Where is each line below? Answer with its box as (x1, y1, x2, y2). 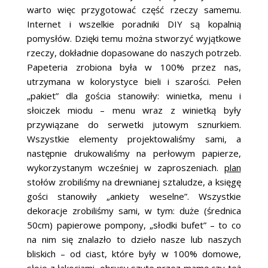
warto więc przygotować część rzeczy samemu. (27, 4, 241, 16)
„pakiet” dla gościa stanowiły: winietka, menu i (27, 90, 241, 102)
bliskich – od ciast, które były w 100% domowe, (27, 248, 241, 260)
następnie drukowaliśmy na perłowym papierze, (27, 147, 241, 160)
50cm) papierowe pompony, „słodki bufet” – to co (27, 219, 241, 232)
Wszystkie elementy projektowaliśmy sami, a (27, 133, 241, 145)
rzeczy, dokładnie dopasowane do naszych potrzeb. (27, 47, 241, 59)
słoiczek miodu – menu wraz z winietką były (27, 104, 241, 117)
